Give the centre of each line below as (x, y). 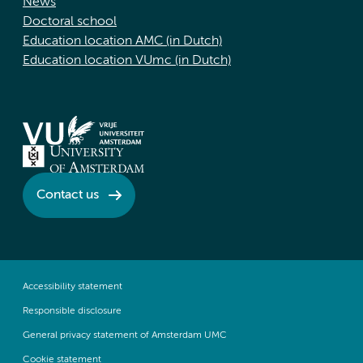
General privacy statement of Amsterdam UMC (125, 336)
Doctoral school (70, 22)
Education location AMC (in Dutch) (122, 42)
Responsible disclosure (72, 312)
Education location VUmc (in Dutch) (127, 61)
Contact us (68, 195)
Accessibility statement (73, 287)
